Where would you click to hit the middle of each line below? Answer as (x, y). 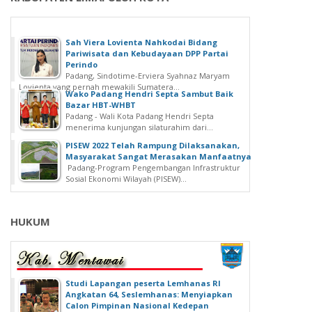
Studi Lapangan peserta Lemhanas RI (143, 283)
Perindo (81, 65)
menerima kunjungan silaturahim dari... (139, 127)
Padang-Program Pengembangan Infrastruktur (153, 168)
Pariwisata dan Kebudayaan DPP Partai (147, 54)
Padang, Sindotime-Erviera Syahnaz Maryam (148, 76)
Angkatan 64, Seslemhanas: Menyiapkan (149, 295)
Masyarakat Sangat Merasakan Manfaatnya (158, 157)
